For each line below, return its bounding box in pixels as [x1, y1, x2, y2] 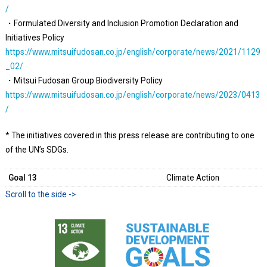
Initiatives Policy [5, 32, 64, 42]
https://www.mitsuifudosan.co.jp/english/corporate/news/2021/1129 [5, 46, 260, 57]
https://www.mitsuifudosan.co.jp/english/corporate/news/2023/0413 [5, 89, 260, 100]
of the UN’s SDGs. [5, 144, 69, 154]
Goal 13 [8, 172, 37, 182]
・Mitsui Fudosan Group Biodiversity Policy [5, 75, 163, 85]
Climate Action [166, 172, 219, 182]
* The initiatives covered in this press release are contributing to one [5, 130, 254, 140]
